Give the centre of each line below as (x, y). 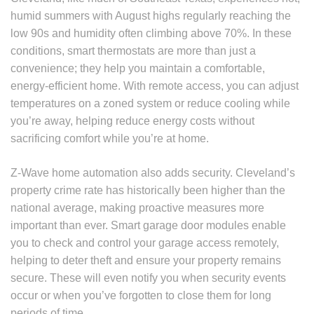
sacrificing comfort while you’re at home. (110, 139)
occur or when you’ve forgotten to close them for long (141, 296)
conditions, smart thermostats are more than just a (133, 51)
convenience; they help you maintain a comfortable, (138, 69)
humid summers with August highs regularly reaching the (151, 16)
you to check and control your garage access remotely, (145, 243)
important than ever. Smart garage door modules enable (148, 226)
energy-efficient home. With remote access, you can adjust (155, 86)
